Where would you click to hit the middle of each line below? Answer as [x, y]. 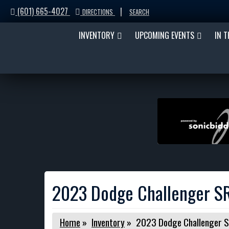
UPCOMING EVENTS [165, 35]
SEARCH [139, 12]
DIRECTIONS [98, 12]
